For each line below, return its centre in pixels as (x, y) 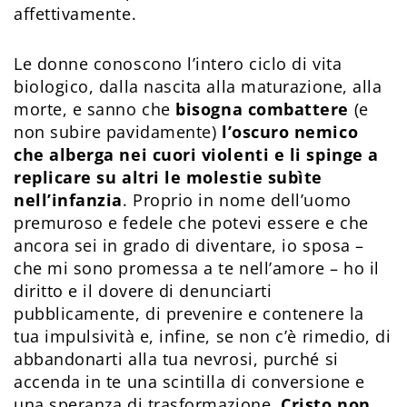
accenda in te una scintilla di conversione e (189, 382)
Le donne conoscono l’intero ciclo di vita (178, 64)
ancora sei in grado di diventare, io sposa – (189, 246)
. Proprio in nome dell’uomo (237, 200)
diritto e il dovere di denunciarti (143, 291)
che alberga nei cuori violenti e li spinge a (196, 155)
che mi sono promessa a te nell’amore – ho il (197, 268)
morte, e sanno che (95, 109)
